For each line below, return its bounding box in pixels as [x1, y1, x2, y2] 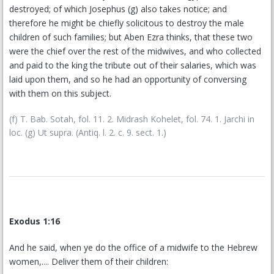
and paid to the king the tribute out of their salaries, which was [9, 59, 256, 71]
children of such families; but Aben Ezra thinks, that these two [9, 31, 253, 43]
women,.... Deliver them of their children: [9, 256, 168, 267]
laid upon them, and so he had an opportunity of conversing [9, 73, 246, 85]
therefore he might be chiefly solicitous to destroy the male [9, 17, 244, 29]
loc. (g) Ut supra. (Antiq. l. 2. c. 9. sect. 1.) [9, 127, 166, 138]
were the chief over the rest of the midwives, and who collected [9, 45, 261, 57]
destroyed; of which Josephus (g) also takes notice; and [9, 3, 227, 15]
